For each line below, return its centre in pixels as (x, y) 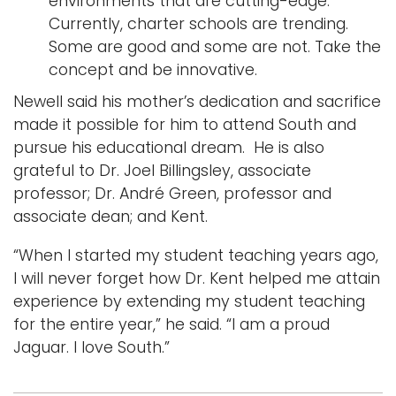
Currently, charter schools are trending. (198, 23)
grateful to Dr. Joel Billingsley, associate (162, 170)
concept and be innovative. (153, 69)
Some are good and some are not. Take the (215, 46)
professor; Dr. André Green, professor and (172, 193)
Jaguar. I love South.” (91, 347)
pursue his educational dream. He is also (169, 147)
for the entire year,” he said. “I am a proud (171, 324)
